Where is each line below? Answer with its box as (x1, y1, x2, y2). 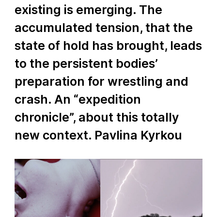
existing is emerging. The (15, 2, 162, 17)
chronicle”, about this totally (15, 110, 179, 124)
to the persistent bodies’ (15, 56, 158, 71)
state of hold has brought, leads (15, 38, 202, 53)
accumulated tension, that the (15, 20, 193, 35)
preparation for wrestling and (15, 74, 188, 89)
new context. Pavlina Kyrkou (15, 128, 182, 142)
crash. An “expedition (15, 92, 141, 107)
